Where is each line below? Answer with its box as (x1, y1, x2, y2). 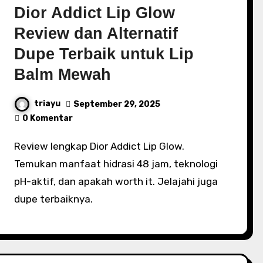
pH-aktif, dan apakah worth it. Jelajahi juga (14, 176, 218, 187)
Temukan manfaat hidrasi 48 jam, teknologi (14, 158, 218, 170)
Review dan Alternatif (14, 25, 178, 42)
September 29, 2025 (73, 99, 161, 109)
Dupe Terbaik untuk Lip (14, 45, 194, 63)
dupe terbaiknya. (14, 193, 93, 205)
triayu (34, 99, 61, 109)
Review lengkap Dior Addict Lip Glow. (14, 140, 21, 152)
